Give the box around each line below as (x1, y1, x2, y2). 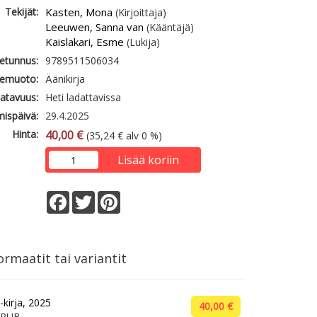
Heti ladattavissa (45, 91, 122, 104)
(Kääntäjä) (144, 21, 195, 34)
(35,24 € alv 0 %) (83, 129, 163, 142)
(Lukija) (124, 35, 161, 49)
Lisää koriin (117, 152, 179, 168)
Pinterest (120, 190, 162, 203)
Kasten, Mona (45, 5, 113, 19)
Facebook (69, 190, 115, 203)
